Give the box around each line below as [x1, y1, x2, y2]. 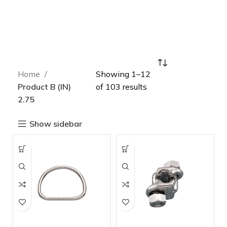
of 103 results [95, 82, 147, 92]
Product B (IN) [18, 82, 71, 92]
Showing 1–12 [95, 69, 150, 79]
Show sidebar [29, 119, 83, 129]
